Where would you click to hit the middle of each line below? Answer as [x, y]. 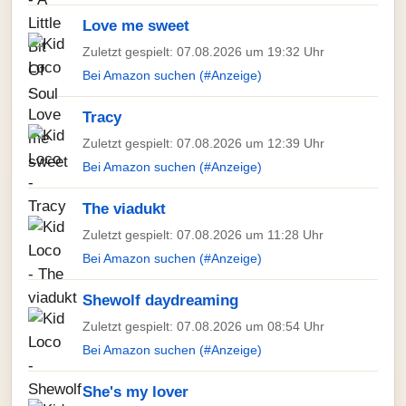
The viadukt [124, 209]
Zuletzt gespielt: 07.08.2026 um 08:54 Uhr [203, 326]
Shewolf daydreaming [160, 300]
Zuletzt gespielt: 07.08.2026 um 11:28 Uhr [203, 235]
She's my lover [135, 392]
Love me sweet [136, 26]
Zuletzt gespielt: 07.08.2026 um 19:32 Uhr [203, 52]
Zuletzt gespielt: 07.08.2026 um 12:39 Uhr [203, 143]
